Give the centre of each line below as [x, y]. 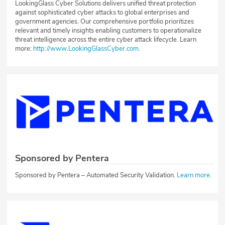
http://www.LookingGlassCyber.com [86, 48]
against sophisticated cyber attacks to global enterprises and [102, 12]
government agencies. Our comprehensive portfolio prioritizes [104, 21]
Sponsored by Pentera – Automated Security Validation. [96, 175]
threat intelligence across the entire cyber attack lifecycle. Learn [106, 39]
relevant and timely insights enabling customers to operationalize [108, 30]
